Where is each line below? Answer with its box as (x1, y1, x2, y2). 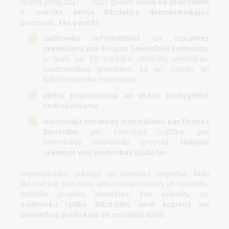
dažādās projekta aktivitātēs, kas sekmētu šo (20, 190, 209, 199)
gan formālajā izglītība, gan (78, 127, 209, 136)
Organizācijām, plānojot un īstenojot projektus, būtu (20, 169, 209, 179)
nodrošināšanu (43, 101, 97, 110)
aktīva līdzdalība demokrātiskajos (73, 8, 209, 17)
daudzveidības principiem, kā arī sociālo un (43, 64, 209, 74)
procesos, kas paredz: (20, 18, 103, 28)
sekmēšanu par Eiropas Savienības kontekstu (43, 44, 208, 54)
